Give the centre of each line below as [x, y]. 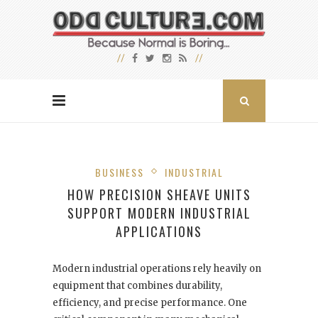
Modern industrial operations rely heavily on [157, 269]
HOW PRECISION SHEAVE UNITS [159, 195]
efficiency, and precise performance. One [150, 303]
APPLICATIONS [159, 232]
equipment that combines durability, [137, 286]
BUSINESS [119, 172]
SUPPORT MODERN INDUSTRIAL [159, 213]
